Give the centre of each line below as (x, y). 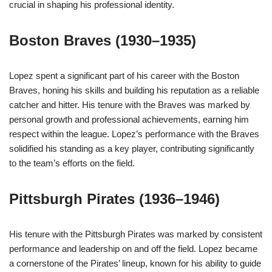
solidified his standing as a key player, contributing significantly (132, 149)
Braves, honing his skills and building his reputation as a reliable (134, 90)
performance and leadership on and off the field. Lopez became (133, 249)
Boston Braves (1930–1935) (103, 41)
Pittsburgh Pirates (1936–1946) (114, 199)
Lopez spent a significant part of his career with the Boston (124, 76)
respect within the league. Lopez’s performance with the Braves (134, 134)
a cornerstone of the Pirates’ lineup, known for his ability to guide (135, 263)
